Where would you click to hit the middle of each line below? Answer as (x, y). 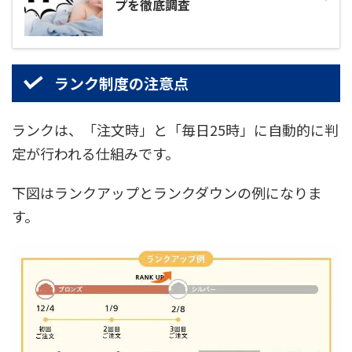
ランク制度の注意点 (121, 82)
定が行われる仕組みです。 (95, 153)
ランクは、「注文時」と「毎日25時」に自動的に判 (175, 129)
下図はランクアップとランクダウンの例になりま (167, 192)
